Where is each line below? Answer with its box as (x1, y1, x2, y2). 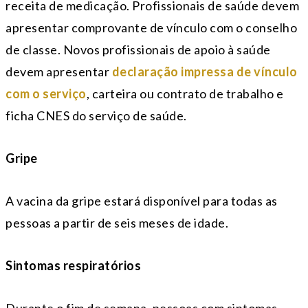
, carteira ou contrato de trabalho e (86, 86, 284, 102)
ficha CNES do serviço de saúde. (5, 108, 187, 124)
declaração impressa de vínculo (111, 64, 298, 80)
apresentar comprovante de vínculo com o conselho (5, 20, 297, 36)
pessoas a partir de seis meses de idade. (5, 215, 228, 231)
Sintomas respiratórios (5, 258, 141, 274)
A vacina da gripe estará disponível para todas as (5, 193, 278, 209)
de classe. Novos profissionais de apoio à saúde (5, 42, 271, 58)
